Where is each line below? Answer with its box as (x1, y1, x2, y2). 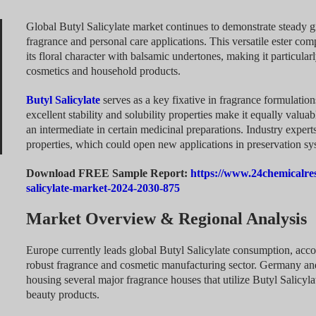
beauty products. (25, 288, 99, 301)
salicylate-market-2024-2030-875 (25, 182, 180, 195)
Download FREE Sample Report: (25, 167, 190, 180)
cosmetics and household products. (25, 65, 181, 78)
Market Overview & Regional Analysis (25, 209, 307, 229)
